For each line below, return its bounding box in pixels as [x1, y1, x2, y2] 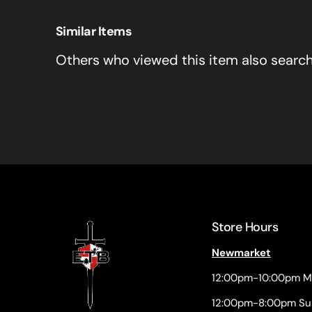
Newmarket [212, 246, 271, 260]
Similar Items [56, 23, 132, 40]
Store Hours [212, 219, 279, 235]
